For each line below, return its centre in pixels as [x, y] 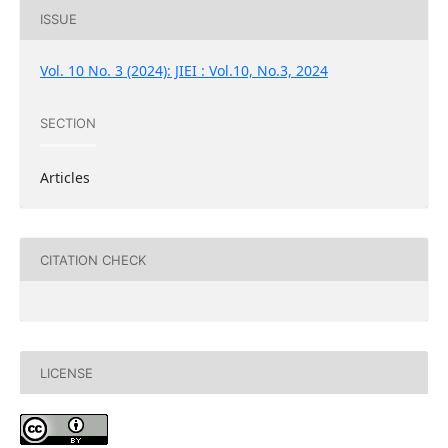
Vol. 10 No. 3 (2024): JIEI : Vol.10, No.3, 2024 [183, 71]
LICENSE [66, 372]
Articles [64, 178]
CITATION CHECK [92, 259]
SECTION [67, 122]
